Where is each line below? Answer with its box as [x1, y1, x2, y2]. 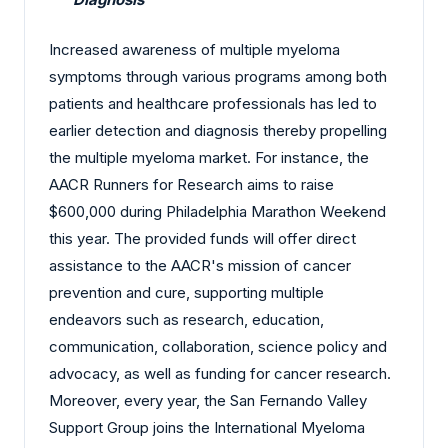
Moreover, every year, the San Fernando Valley [49, 390, 367, 410]
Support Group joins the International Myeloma [49, 417, 365, 437]
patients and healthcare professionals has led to [49, 93, 377, 113]
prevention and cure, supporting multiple [49, 282, 324, 302]
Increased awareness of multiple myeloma [49, 39, 340, 59]
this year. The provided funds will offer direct [49, 228, 356, 248]
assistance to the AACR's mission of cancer [49, 255, 351, 275]
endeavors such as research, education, [49, 309, 324, 329]
